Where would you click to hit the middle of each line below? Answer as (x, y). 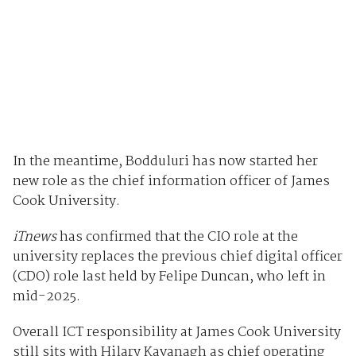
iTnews (34, 237)
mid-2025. (46, 296)
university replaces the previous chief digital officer (177, 257)
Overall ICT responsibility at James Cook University (176, 332)
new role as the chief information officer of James (171, 181)
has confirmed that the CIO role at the (177, 237)
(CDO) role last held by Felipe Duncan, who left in (169, 277)
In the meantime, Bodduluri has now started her (165, 161)
